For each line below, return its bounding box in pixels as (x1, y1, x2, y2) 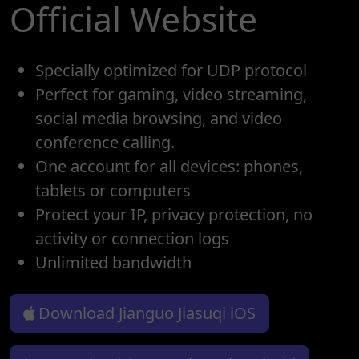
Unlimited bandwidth (35, 252, 192, 274)
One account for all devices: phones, (35, 155, 303, 178)
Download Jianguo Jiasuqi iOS (38, 302, 256, 325)
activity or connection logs (35, 228, 229, 250)
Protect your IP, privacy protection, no (35, 204, 313, 226)
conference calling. (35, 131, 175, 154)
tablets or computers (35, 179, 191, 202)
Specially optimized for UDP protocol (35, 59, 307, 82)
